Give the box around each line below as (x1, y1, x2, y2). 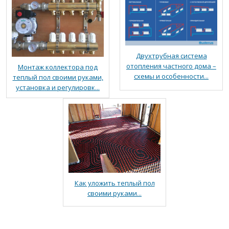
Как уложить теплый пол (74, 178, 155, 188)
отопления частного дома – (126, 61, 216, 71)
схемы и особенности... (134, 71, 209, 81)
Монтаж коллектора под (18, 62, 98, 72)
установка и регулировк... (16, 83, 100, 93)
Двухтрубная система (135, 51, 207, 60)
